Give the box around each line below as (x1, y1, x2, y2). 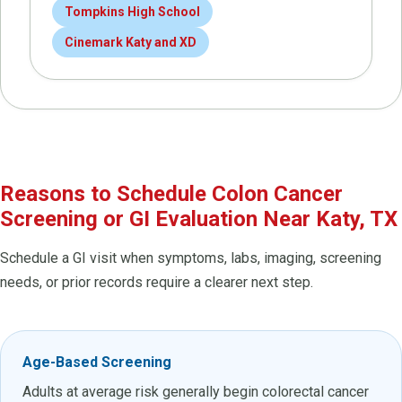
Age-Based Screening (22, 353, 171, 371)
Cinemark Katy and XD (65, 34, 197, 49)
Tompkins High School (65, 4, 200, 19)
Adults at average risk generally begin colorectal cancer (22, 382, 369, 400)
